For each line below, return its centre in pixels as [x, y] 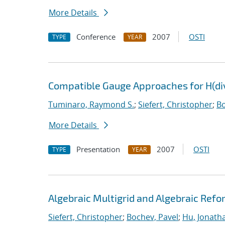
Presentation [98, 149]
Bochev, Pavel [152, 217]
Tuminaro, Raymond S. [91, 104]
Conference [96, 37]
